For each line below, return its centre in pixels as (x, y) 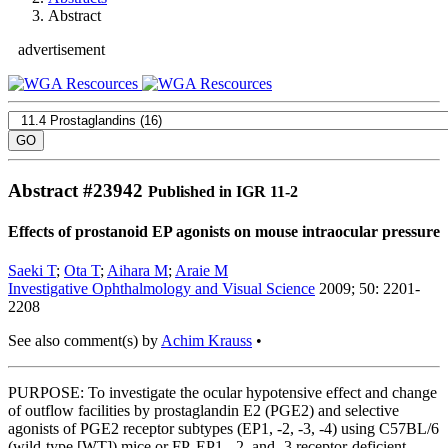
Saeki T (32, 271)
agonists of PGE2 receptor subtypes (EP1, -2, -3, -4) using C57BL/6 (223, 429)
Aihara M (137, 271)
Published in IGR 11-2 (223, 191)
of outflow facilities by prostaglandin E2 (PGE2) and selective (203, 411)
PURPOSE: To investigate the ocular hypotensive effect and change (222, 393)
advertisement (61, 49)
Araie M (201, 271)
